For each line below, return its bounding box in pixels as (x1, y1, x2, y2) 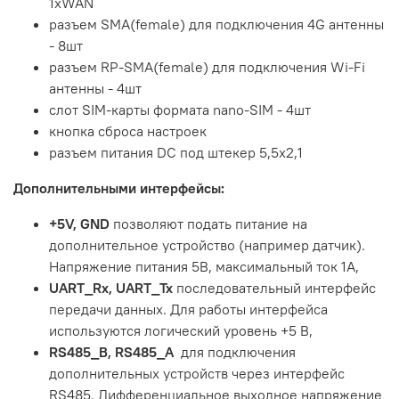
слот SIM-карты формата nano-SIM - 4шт (49, 101, 311, 119)
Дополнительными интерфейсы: (13, 179, 224, 198)
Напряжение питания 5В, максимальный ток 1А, (49, 257, 359, 276)
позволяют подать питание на (113, 215, 307, 233)
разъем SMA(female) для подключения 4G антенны (49, 15, 384, 34)
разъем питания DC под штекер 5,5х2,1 (49, 143, 303, 162)
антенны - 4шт (49, 79, 142, 98)
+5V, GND (49, 215, 110, 233)
